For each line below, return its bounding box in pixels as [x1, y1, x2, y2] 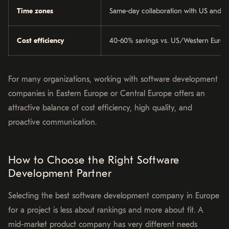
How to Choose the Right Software [8, 153, 179, 167]
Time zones [17, 6, 53, 15]
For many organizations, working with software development [8, 74, 218, 84]
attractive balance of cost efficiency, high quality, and [8, 103, 192, 112]
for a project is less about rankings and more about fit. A [8, 205, 203, 215]
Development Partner [8, 167, 112, 180]
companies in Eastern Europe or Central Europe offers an [8, 88, 205, 98]
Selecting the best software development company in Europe [8, 191, 219, 200]
